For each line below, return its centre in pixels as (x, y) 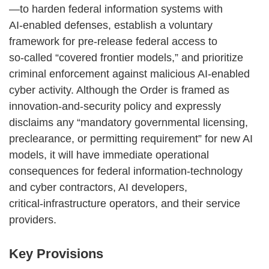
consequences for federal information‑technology (126, 171)
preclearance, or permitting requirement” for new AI (131, 138)
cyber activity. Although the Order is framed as (119, 90)
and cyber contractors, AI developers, (98, 187)
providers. (33, 219)
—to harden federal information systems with (116, 9)
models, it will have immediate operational (109, 155)
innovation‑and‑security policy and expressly (115, 106)
